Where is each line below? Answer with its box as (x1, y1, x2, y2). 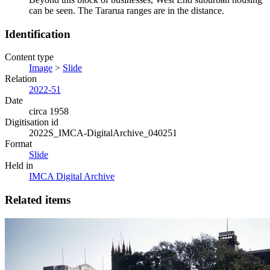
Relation (5, 74, 37, 84)
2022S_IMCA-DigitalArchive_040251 (29, 128, 177, 139)
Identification (5, 27, 71, 40)
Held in (5, 160, 33, 171)
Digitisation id (5, 117, 58, 128)
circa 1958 (29, 106, 69, 117)
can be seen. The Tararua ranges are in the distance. (29, 5, 224, 16)
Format (5, 139, 32, 149)
